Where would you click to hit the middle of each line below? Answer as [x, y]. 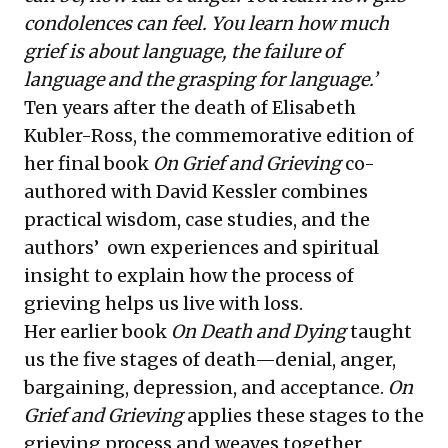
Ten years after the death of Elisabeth [190, 108]
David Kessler [216, 192]
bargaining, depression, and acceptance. [206, 388]
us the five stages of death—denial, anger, [210, 360]
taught [379, 332]
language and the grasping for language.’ [200, 80]
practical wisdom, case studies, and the [197, 220]
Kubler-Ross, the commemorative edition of [219, 136]
